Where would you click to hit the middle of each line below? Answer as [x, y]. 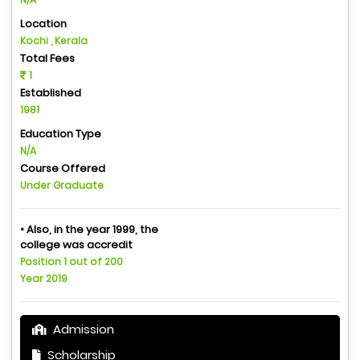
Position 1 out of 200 [72, 262]
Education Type [61, 134]
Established [51, 93]
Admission [82, 329]
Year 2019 [44, 279]
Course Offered [63, 169]
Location [43, 24]
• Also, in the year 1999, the [89, 230]
